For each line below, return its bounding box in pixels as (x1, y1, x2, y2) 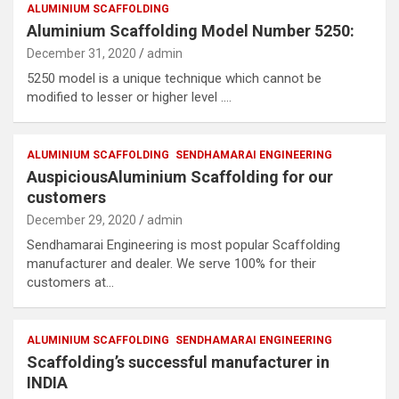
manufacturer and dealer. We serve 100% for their (27, 256, 316, 272)
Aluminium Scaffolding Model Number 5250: (27, 21, 354, 40)
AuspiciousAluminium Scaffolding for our (27, 167, 333, 186)
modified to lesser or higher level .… (27, 89, 232, 105)
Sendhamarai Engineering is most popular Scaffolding (27, 237, 340, 253)
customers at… (27, 274, 114, 290)
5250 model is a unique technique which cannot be (27, 70, 322, 86)
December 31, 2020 (27, 46, 136, 61)
